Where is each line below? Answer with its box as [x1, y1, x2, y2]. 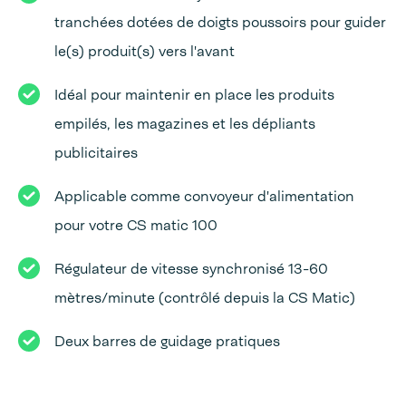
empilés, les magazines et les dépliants [54, 114, 315, 133]
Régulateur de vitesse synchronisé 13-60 [54, 259, 328, 278]
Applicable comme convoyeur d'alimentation [54, 187, 354, 206]
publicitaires [54, 143, 138, 162]
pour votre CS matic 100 [54, 216, 217, 235]
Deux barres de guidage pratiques [54, 332, 280, 351]
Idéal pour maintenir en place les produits [54, 85, 334, 104]
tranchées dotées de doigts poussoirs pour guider [54, 13, 386, 32]
